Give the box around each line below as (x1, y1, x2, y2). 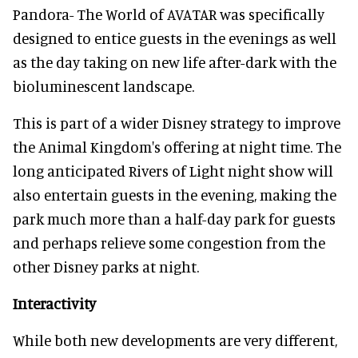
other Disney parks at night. (13, 257, 199, 276)
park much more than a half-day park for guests (13, 209, 336, 229)
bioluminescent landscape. (13, 77, 194, 96)
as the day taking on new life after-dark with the (13, 53, 336, 72)
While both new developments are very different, (13, 331, 337, 350)
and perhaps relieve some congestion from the (13, 233, 325, 253)
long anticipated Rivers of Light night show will (13, 161, 333, 181)
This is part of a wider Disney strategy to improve (13, 113, 340, 133)
